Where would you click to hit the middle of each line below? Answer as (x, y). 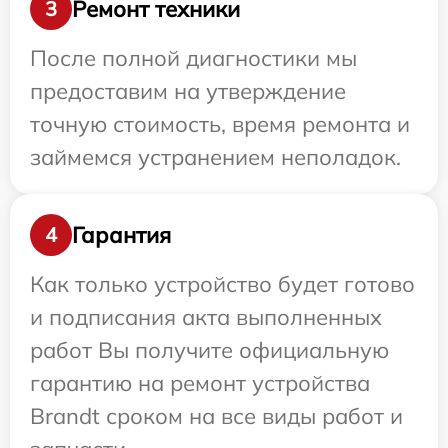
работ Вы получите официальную (209, 350)
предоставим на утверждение (188, 91)
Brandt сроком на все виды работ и (216, 416)
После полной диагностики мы (193, 58)
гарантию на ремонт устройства (200, 383)
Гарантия (121, 234)
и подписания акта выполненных (206, 317)
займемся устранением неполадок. (215, 157)
